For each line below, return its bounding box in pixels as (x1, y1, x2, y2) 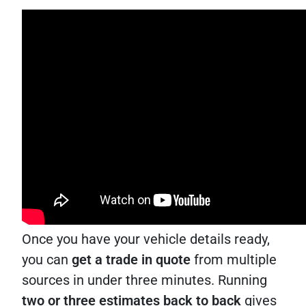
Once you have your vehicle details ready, (22, 231, 270, 248)
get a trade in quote (72, 251, 191, 268)
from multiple (191, 251, 277, 268)
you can (22, 251, 72, 268)
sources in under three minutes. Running (22, 272, 267, 289)
